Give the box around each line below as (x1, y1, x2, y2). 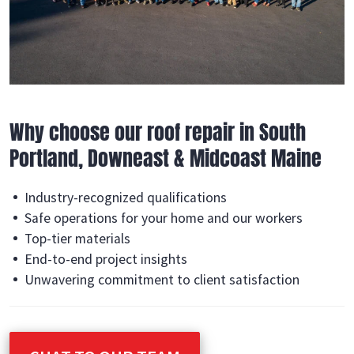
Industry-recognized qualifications (24, 189, 228, 206)
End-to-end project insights (24, 250, 188, 268)
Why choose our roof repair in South (9, 117, 306, 147)
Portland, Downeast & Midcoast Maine (9, 143, 322, 173)
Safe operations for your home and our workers (24, 209, 303, 227)
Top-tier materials (24, 230, 131, 247)
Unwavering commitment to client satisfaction (24, 271, 300, 288)
